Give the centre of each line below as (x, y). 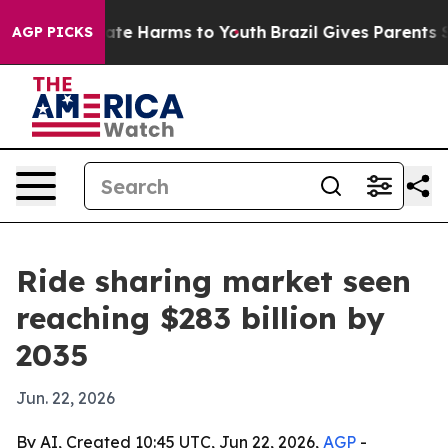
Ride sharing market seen (213, 281)
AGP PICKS (52, 32)
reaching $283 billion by (200, 318)
